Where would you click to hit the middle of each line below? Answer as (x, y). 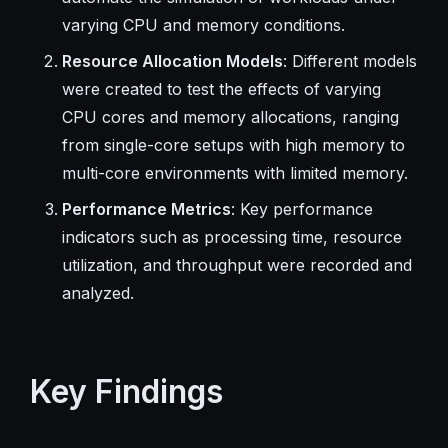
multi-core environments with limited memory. (234, 172)
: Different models (349, 60)
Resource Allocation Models (172, 60)
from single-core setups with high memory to (233, 144)
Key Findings (126, 391)
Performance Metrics (146, 208)
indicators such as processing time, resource (231, 236)
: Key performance (301, 208)
